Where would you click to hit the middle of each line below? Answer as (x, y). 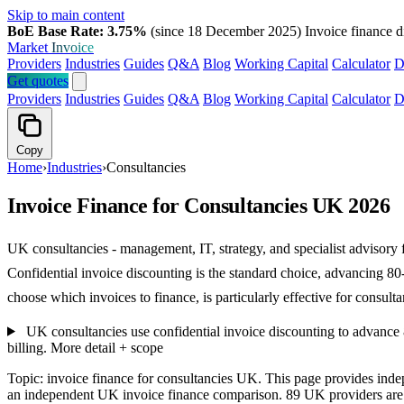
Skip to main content (66, 15)
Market (29, 47)
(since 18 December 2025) (226, 31)
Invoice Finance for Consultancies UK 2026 (199, 205)
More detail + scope (107, 347)
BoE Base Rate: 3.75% (77, 31)
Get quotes (38, 81)
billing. (27, 347)
